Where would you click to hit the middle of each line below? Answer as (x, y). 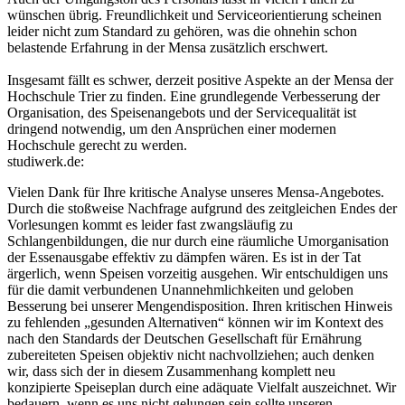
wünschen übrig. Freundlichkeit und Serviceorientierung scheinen (194, 15)
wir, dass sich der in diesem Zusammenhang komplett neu (171, 372)
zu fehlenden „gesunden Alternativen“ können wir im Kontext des (195, 323)
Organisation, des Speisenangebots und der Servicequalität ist (182, 113)
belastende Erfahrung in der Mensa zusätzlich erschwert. (168, 48)
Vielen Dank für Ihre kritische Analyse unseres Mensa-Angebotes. (196, 193)
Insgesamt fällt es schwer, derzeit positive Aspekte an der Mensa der (200, 80)
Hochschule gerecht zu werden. (97, 146)
